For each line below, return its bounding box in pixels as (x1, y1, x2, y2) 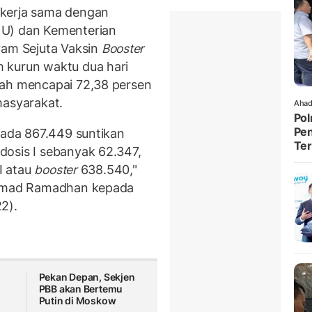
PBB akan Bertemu (38, 283, 123, 295)
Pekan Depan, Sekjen (38, 271, 135, 283)
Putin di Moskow (38, 295, 116, 307)
